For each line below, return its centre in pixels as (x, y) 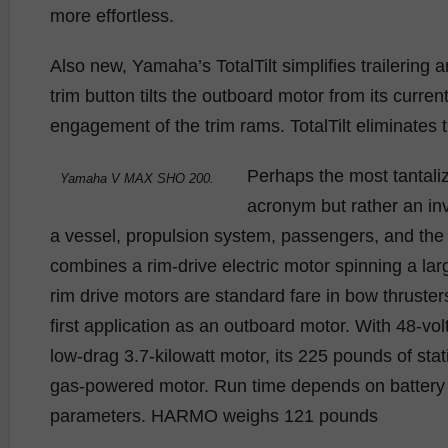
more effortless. (112, 15)
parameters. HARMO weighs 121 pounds (214, 415)
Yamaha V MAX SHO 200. (136, 178)
